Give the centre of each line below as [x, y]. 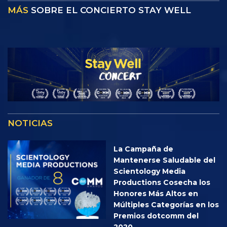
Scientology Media [149, 171]
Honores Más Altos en [156, 193]
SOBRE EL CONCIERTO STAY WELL [111, 10]
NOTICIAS [30, 123]
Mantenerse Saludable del [164, 160]
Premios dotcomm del [156, 216]
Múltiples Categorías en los [166, 204]
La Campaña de [143, 149]
